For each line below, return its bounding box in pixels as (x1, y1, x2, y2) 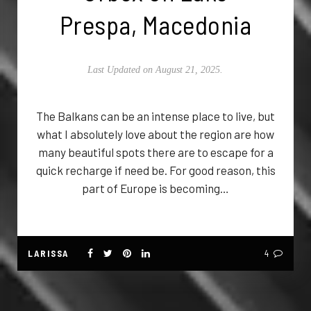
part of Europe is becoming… (82, 180, 229, 195)
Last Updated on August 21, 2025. (87, 64, 224, 75)
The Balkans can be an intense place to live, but (36, 108, 275, 123)
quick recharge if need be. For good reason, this (35, 162, 276, 177)
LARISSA (28, 247, 69, 259)
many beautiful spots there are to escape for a (37, 144, 274, 159)
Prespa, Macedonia (59, 8, 252, 40)
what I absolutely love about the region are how (37, 126, 274, 141)
